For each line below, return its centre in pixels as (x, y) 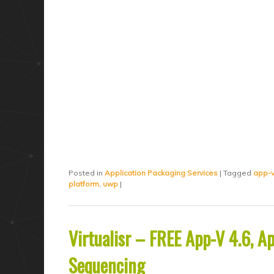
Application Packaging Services (161, 172)
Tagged (237, 172)
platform (84, 183)
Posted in (86, 172)
